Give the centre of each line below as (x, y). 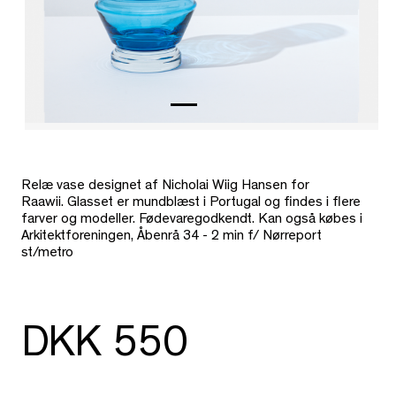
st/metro (47, 254)
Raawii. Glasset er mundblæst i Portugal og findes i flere (191, 204)
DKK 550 (104, 348)
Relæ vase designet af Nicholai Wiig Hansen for (165, 187)
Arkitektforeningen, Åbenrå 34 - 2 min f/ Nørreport (171, 237)
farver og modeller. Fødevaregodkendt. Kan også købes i (192, 221)
